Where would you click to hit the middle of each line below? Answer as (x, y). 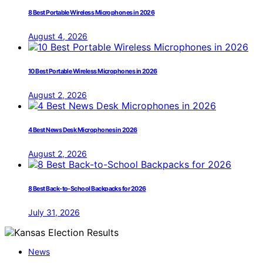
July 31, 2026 (54, 213)
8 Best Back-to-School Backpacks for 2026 (87, 189)
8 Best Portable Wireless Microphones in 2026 (92, 13)
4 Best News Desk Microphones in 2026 (83, 130)
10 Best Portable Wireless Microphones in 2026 (93, 72)
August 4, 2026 (58, 36)
